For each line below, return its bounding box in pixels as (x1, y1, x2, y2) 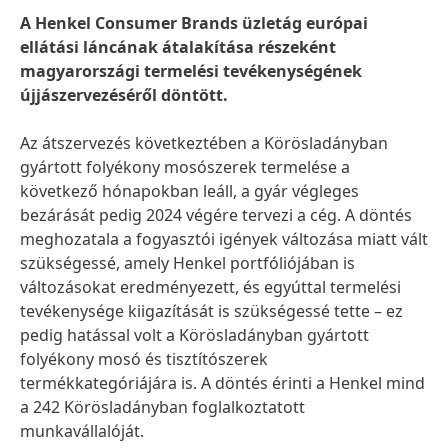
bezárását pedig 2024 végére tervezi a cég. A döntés (20, 204, 412, 226)
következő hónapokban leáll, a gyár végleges (20, 180, 359, 202)
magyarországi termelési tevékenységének (20, 60, 362, 82)
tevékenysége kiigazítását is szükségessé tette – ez (20, 300, 403, 322)
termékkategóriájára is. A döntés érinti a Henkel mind (20, 372, 425, 394)
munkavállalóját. (20, 420, 144, 442)
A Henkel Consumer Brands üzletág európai (20, 12, 368, 34)
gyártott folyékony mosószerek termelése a (20, 156, 350, 178)
